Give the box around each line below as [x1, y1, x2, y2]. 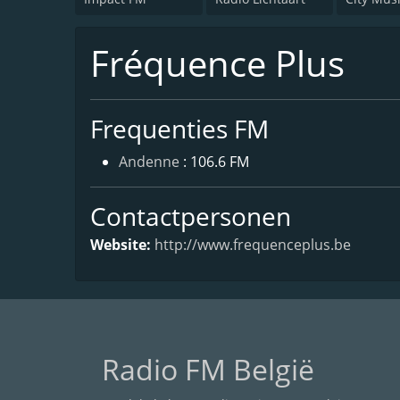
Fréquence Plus [90, 37, 345, 87]
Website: [90, 234, 154, 254]
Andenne [119, 151, 179, 171]
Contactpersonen [90, 198, 291, 233]
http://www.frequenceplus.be [154, 234, 351, 254]
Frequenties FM [90, 111, 269, 146]
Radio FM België [102, 349, 314, 388]
